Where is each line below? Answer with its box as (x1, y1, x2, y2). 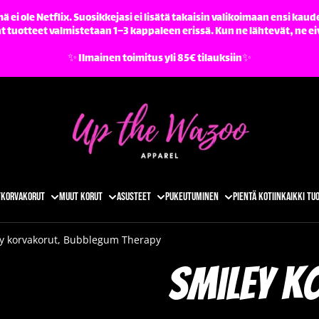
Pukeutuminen (164, 190, 219, 204)
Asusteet (116, 190, 151, 204)
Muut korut (58, 190, 103, 204)
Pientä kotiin (232, 190, 281, 204)
